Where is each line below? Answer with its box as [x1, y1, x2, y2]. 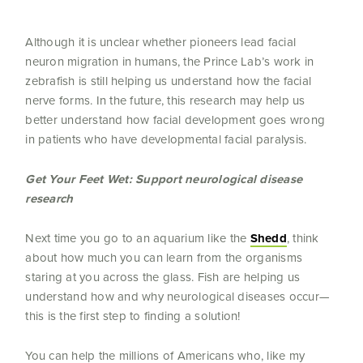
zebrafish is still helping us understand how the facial [25, 71, 312, 90]
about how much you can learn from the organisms [25, 248, 303, 267]
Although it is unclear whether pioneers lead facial [25, 32, 297, 51]
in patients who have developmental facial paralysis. [25, 130, 307, 148]
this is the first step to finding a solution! [25, 306, 241, 325]
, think [286, 228, 319, 247]
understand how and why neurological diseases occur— [25, 287, 331, 305]
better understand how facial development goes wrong [25, 110, 326, 129]
